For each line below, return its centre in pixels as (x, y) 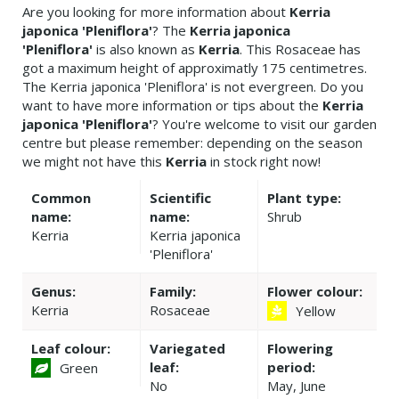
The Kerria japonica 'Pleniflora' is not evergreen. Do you (193, 86)
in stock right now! (264, 161)
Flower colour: (315, 291)
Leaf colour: (71, 348)
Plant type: (305, 197)
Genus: (53, 291)
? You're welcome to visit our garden (265, 123)
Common (61, 197)
